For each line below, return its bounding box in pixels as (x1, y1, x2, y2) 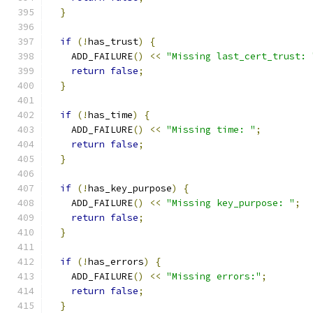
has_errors (88, 256, 144, 268)
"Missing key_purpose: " (166, 197, 295, 209)
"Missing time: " (166, 124, 256, 136)
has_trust (88, 36, 138, 48)
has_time (88, 109, 133, 121)
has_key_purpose (88, 182, 172, 194)
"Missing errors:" (166, 270, 261, 282)
